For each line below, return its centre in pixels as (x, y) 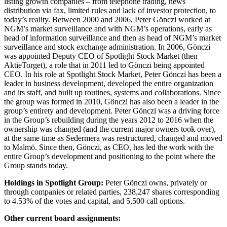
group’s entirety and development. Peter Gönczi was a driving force (112, 110)
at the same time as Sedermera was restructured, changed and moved (113, 138)
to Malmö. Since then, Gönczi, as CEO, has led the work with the (109, 147)
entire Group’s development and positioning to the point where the (110, 156)
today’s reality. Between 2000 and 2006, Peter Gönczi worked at (107, 19)
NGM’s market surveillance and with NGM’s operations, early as (108, 28)
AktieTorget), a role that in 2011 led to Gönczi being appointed (104, 65)
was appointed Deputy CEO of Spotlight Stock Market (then (101, 56)
